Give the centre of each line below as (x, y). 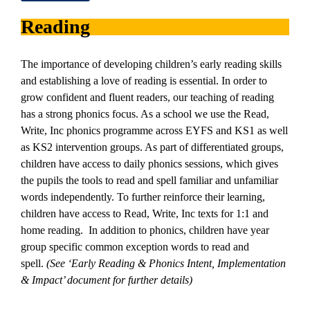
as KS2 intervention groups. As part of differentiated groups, (152, 147)
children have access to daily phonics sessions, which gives (149, 164)
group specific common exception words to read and (135, 247)
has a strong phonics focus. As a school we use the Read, (145, 114)
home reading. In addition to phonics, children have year (145, 230)
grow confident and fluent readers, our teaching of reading (147, 97)
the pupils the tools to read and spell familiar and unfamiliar (149, 180)
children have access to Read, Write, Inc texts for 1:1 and (145, 213)
